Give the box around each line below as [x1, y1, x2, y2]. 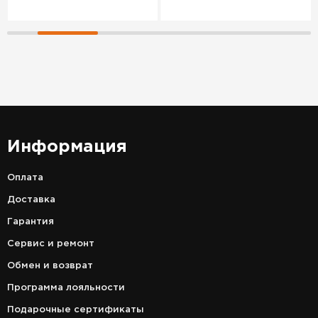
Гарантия [7, 218, 54, 226]
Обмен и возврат [7, 262, 93, 270]
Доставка [7, 196, 55, 204]
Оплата [7, 174, 43, 182]
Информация [7, 139, 127, 155]
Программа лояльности [7, 284, 125, 292]
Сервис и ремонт [7, 240, 94, 248]
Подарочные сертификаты [7, 306, 144, 314]
